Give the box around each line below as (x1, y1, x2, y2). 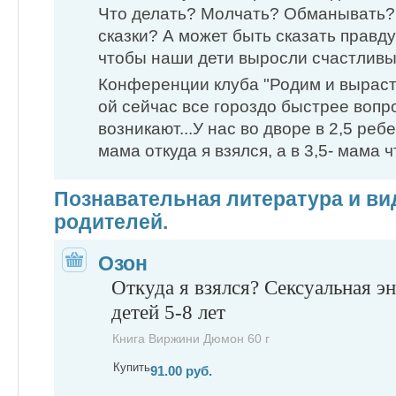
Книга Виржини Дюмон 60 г (112, 331, 270, 346)
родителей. (54, 210, 168, 234)
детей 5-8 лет (111, 301, 225, 324)
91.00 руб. (150, 363, 212, 379)
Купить (113, 361, 150, 375)
